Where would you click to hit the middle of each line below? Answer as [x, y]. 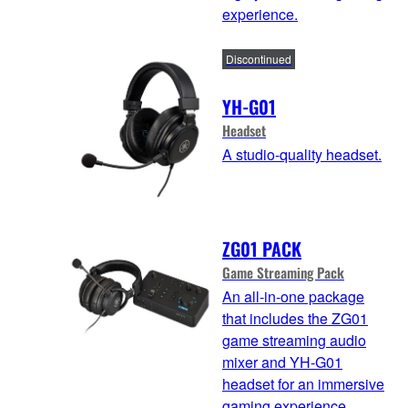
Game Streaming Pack [283, 273]
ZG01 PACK [262, 249]
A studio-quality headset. [302, 155]
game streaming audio [294, 341]
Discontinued [259, 58]
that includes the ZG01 [295, 319]
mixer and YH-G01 [282, 362]
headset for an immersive [303, 384]
